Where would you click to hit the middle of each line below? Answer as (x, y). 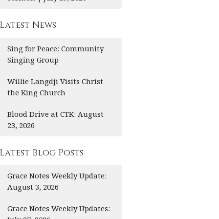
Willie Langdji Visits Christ (55, 81)
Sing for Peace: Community (56, 48)
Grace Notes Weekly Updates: (59, 208)
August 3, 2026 (33, 187)
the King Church (37, 92)
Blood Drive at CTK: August (56, 114)
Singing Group (33, 59)
